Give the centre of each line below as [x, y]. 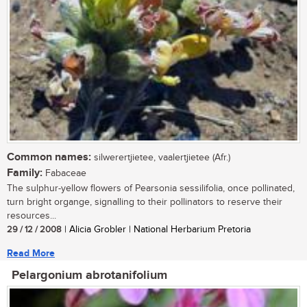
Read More [31, 254]
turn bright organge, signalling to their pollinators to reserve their [145, 202]
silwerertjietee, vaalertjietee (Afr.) [161, 158]
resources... [32, 216]
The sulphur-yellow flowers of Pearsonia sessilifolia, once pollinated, [151, 189]
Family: [25, 173]
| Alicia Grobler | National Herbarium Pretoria [156, 230]
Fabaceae [64, 174]
